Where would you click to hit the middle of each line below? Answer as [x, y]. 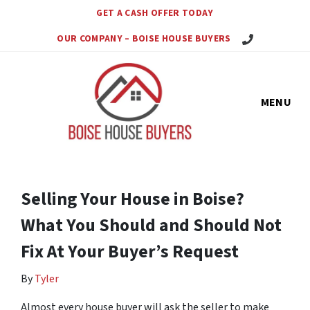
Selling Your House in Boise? [133, 199]
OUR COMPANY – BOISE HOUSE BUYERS [144, 38]
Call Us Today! [271, 38]
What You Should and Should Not [151, 226]
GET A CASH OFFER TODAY [155, 13]
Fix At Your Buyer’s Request [130, 252]
